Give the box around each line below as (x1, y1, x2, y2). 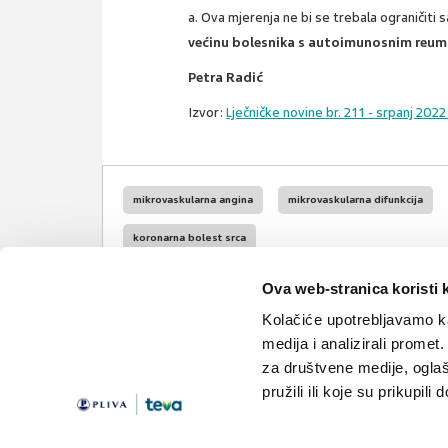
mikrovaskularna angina (133, 193, 253, 207)
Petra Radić (188, 69, 264, 87)
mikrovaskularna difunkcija (288, 193, 423, 207)
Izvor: (188, 104, 227, 122)
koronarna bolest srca (133, 231, 246, 245)
